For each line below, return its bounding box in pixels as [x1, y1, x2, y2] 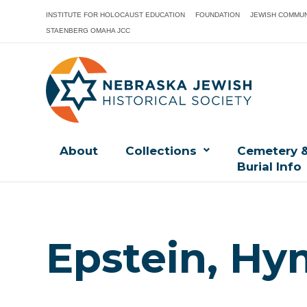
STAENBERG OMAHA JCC [46, 27, 131, 34]
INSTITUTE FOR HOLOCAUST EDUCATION [46, 11, 186, 19]
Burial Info [237, 160, 302, 174]
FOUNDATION [195, 11, 241, 19]
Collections [125, 144, 197, 158]
